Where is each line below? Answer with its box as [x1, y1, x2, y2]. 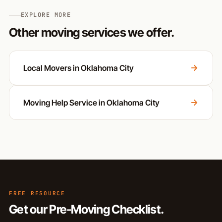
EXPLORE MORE [21, 11, 71, 19]
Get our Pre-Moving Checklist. [9, 202, 164, 217]
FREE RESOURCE [9, 190, 65, 197]
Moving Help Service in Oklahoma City [23, 98, 160, 108]
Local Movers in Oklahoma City [23, 63, 134, 73]
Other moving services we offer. [9, 25, 174, 40]
